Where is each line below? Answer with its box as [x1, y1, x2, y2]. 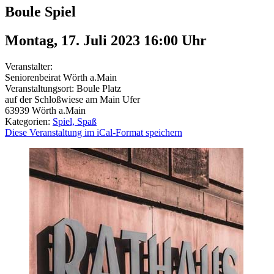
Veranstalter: [5, 61, 53, 72]
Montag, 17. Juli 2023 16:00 [5, 32, 182, 48]
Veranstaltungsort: [5, 83, 76, 94]
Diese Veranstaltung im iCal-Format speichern [5, 127, 182, 138]
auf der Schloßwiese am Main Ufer [5, 94, 140, 105]
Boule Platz [76, 83, 121, 94]
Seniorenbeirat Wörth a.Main [5, 72, 117, 83]
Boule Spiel [5, 3, 76, 20]
